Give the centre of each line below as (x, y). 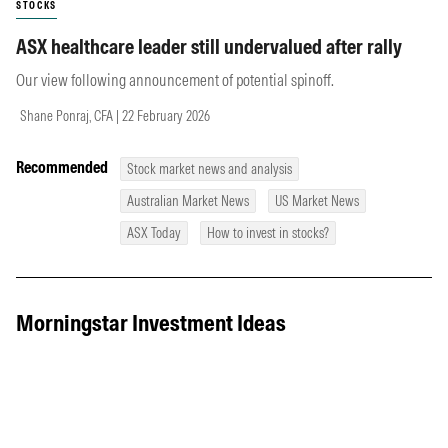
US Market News (317, 201)
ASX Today (154, 233)
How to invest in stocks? (268, 233)
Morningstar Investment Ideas (151, 322)
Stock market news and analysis (209, 169)
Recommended (62, 167)
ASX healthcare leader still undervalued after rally (209, 47)
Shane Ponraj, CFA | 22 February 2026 (115, 116)
